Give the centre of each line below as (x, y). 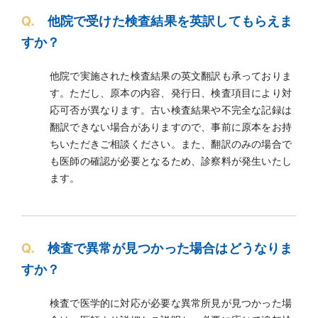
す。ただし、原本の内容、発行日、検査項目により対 (171, 92)
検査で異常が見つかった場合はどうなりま (170, 248)
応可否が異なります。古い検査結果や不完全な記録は (171, 109)
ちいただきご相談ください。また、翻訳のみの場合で (171, 143)
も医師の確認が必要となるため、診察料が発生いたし (171, 160)
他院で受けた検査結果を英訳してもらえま (170, 21)
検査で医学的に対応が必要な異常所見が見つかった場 (171, 302)
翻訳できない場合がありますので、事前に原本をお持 (171, 126)
